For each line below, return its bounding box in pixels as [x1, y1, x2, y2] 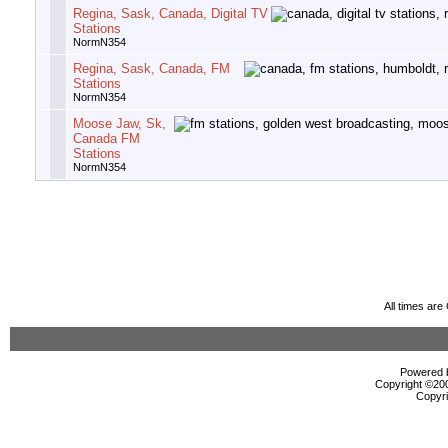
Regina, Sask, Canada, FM [73, 61, 230, 77]
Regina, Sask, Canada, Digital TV [73, 6, 268, 22]
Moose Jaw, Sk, [73, 116, 166, 132]
